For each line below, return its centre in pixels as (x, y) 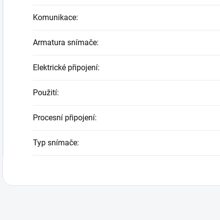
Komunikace (55, 17)
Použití (45, 92)
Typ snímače (55, 142)
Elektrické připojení (65, 67)
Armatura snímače (65, 42)
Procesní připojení (64, 117)
